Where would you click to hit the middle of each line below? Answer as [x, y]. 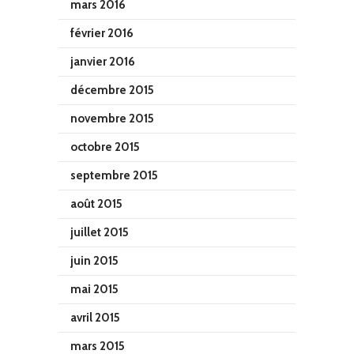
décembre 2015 [112, 90]
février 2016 [102, 33]
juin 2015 [94, 261]
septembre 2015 [114, 175]
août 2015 [96, 204]
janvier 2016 [103, 62]
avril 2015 [95, 318]
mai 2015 [94, 289]
